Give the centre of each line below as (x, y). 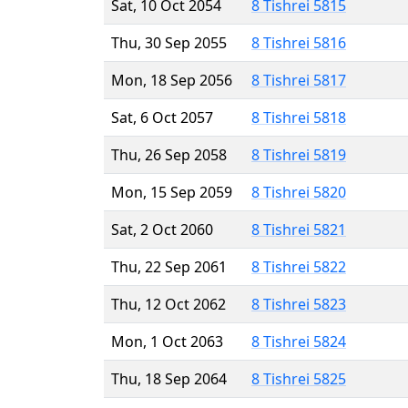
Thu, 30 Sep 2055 (169, 42)
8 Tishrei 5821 (299, 229)
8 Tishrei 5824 (299, 341)
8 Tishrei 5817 (299, 80)
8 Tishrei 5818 (299, 117)
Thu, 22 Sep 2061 (169, 266)
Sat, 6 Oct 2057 (162, 117)
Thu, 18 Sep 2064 (169, 378)
